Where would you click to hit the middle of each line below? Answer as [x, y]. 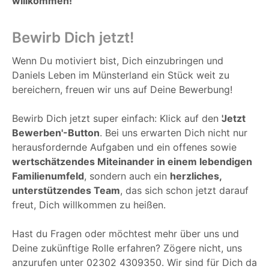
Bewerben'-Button [56, 133]
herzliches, [196, 176]
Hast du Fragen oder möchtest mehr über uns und [125, 234]
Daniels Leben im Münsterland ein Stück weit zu [121, 75]
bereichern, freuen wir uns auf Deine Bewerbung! [124, 90]
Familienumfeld [48, 176]
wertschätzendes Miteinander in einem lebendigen [132, 162]
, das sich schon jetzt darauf [184, 191]
